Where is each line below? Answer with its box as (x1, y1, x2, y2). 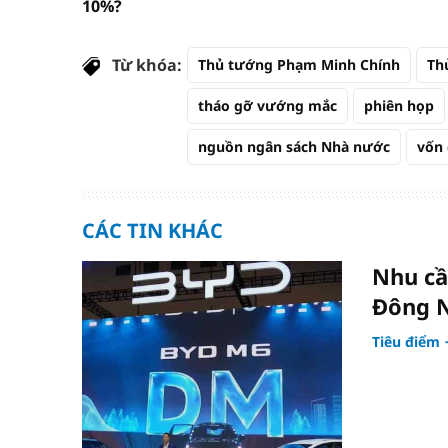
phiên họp (364, 95, 434, 115)
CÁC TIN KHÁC (82, 216, 223, 244)
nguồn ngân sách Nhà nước (198, 136, 390, 156)
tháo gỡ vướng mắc (198, 95, 337, 115)
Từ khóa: (112, 53, 182, 76)
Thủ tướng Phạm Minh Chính (198, 54, 400, 74)
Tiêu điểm (372, 331, 440, 351)
